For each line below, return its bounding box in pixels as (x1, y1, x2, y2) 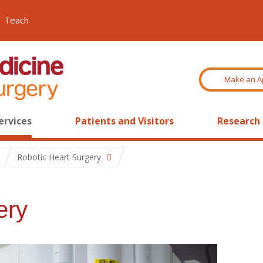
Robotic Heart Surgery (17, 151, 101, 163)
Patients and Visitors (75, 114, 174, 127)
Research (217, 114, 260, 127)
